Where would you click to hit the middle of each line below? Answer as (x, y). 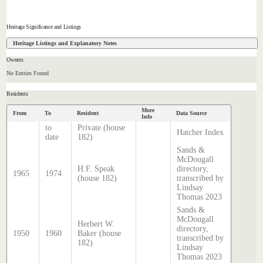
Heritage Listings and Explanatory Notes (65, 43)
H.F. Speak (96, 168)
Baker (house (100, 233)
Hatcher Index (200, 132)
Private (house (102, 127)
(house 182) (97, 178)
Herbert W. (96, 224)
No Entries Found (28, 73)
